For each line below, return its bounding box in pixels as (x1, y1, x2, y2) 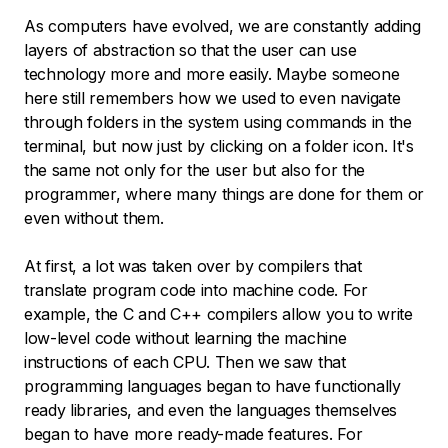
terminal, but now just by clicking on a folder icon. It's (24, 136, 414, 157)
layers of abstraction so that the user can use (24, 40, 357, 61)
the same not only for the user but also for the (24, 160, 365, 181)
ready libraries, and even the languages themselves (24, 400, 397, 421)
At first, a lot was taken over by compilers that (24, 256, 362, 277)
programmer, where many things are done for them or (24, 184, 424, 205)
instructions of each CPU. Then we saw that (24, 352, 346, 373)
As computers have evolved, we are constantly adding (24, 16, 421, 37)
